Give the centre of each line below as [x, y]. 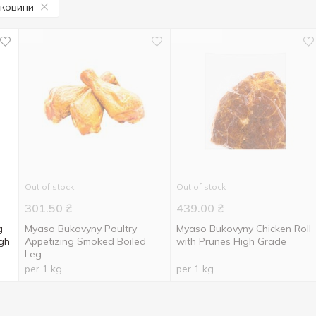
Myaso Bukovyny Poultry [80, 229]
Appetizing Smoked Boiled [85, 241]
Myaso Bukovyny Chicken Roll [243, 229]
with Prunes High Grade [231, 241]
